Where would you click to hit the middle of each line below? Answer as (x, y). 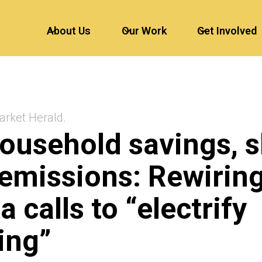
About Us (68, 30)
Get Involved (227, 30)
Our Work (144, 30)
